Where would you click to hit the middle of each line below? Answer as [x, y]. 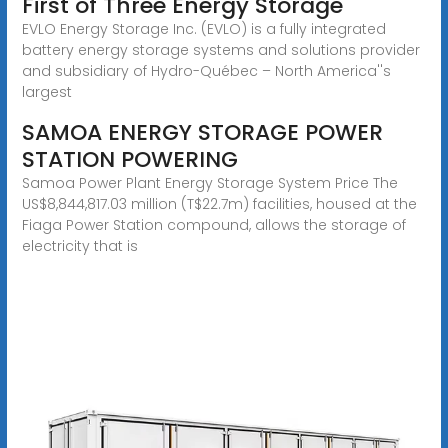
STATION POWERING [129, 159]
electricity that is [79, 245]
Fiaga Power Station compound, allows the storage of [213, 224]
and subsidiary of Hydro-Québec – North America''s [206, 70]
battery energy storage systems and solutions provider [220, 49]
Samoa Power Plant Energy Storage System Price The [209, 182]
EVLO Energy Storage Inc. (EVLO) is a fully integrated [203, 28]
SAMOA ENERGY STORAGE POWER [202, 132]
